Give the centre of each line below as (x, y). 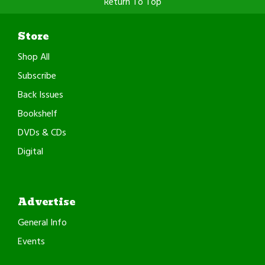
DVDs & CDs (42, 133)
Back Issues (41, 95)
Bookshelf (38, 114)
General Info (42, 223)
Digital (30, 152)
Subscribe (37, 76)
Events (31, 242)
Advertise (46, 202)
